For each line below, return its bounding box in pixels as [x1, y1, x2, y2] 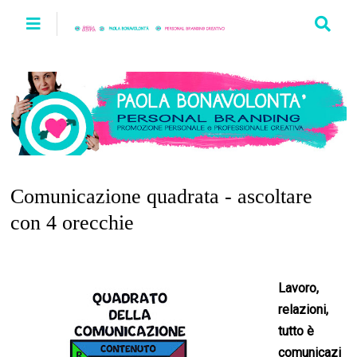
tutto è [278, 324, 315, 339]
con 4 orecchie [10, 211, 135, 235]
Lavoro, [278, 280, 320, 296]
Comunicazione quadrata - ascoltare [10, 185, 313, 209]
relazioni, [278, 302, 329, 318]
